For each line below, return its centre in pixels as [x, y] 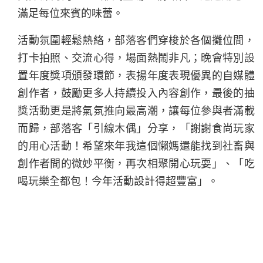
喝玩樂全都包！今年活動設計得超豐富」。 [118, 181]
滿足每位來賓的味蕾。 [71, 13]
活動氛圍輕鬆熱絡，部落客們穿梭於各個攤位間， [136, 40]
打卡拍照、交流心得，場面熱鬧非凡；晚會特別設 [136, 58]
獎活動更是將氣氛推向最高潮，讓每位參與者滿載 [136, 111]
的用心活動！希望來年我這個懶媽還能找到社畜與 [136, 146]
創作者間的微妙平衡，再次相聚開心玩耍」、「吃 [136, 163]
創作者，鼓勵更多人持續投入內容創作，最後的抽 [136, 93]
